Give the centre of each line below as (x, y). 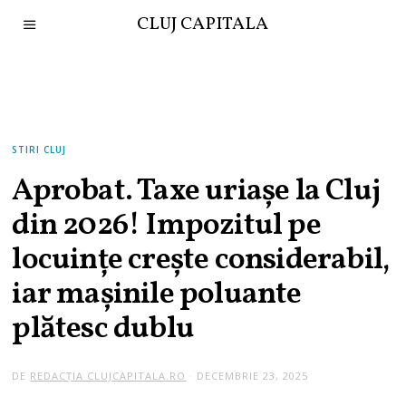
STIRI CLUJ (39, 150)
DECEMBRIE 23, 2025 (253, 375)
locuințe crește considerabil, (201, 261)
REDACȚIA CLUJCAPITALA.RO (108, 375)
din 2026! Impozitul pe (166, 226)
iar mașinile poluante (157, 295)
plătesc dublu (103, 329)
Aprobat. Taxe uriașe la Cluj (196, 192)
